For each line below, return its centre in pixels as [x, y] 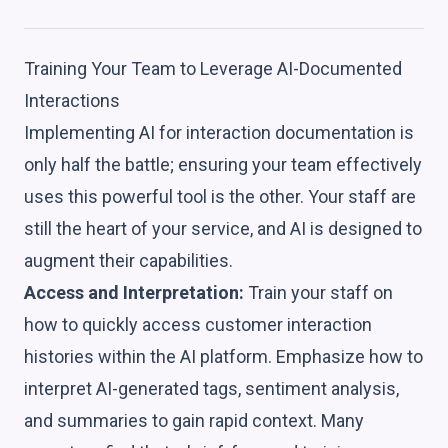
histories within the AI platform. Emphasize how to [223, 356]
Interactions [72, 100]
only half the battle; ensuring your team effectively [223, 164]
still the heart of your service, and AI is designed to [223, 228]
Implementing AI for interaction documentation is [219, 132]
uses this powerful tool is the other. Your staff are [220, 196]
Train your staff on [318, 292]
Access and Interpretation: [134, 292]
